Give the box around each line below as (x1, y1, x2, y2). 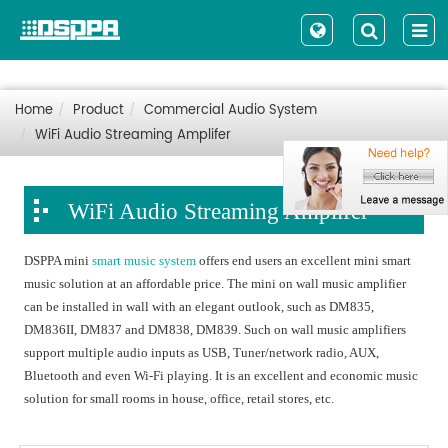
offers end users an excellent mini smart (196, 253, 412, 268)
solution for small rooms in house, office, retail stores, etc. (24, 391, 335, 406)
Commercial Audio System (144, 100, 317, 121)
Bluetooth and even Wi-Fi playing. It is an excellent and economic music (24, 368, 419, 383)
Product (73, 100, 124, 121)
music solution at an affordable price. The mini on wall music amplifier (24, 276, 407, 291)
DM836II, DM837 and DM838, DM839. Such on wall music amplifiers (24, 322, 407, 337)
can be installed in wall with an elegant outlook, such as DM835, (24, 299, 375, 314)
